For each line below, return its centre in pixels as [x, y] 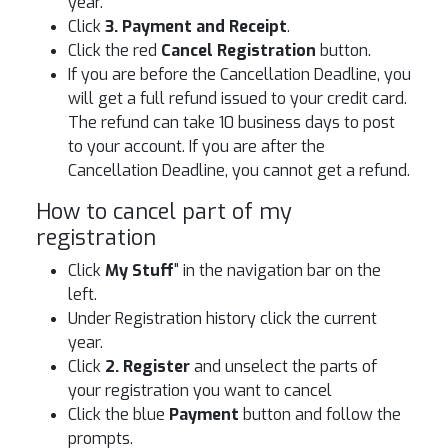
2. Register [147, 366]
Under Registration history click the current [222, 318]
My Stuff [139, 270]
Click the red [114, 50]
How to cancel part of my [164, 211]
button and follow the [320, 414]
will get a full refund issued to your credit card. [237, 98]
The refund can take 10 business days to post [231, 122]
